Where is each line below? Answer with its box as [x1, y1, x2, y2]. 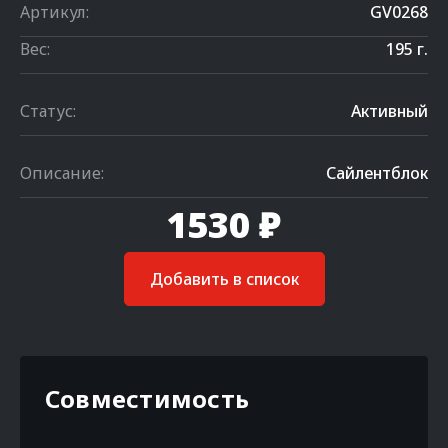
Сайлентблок [326, 162, 428, 184]
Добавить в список [149, 268, 299, 290]
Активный [351, 100, 428, 122]
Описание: [20, 162, 104, 184]
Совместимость [45, 382, 250, 415]
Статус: [20, 100, 76, 122]
